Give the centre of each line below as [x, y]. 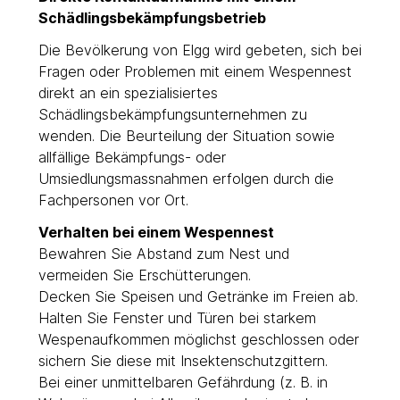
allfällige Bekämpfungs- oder [132, 157]
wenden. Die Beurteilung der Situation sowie [186, 135]
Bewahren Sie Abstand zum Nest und [163, 253]
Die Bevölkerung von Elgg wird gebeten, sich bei [200, 50]
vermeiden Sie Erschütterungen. [144, 275]
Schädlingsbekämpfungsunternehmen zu [172, 114]
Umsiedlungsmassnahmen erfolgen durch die [186, 178]
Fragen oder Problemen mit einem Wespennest [195, 71]
